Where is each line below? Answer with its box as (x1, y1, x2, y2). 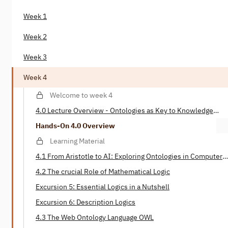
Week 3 (23, 52, 47, 62)
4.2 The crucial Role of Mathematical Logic (36, 167, 170, 177)
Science (36, 162, 61, 172)
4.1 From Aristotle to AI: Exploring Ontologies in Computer (36, 152, 222, 161)
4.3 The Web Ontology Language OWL (36, 213, 154, 222)
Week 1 (23, 12, 47, 21)
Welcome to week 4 (50, 91, 112, 100)
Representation (36, 116, 85, 126)
